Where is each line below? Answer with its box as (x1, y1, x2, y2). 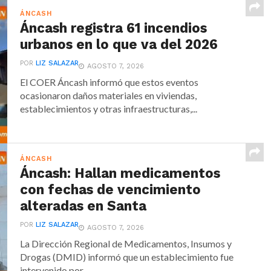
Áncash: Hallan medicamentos (20, 165, 221, 181)
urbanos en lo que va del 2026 (20, 36, 218, 52)
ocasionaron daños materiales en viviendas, (20, 89, 197, 101)
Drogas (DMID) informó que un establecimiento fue (20, 250, 234, 263)
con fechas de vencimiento (20, 181, 201, 197)
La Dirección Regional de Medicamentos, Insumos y (20, 237, 232, 249)
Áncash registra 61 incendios (20, 19, 207, 36)
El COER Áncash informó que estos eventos (20, 76, 199, 88)
